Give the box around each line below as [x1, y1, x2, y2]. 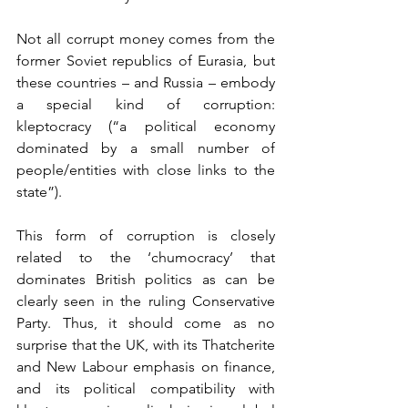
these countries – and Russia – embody [16, 74, 275, 92]
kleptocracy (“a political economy [16, 117, 275, 136]
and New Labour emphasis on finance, [16, 358, 275, 376]
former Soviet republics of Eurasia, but [16, 52, 275, 70]
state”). [16, 183, 62, 201]
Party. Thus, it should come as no [16, 314, 275, 332]
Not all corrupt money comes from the [16, 30, 275, 48]
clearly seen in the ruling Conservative [16, 292, 275, 311]
